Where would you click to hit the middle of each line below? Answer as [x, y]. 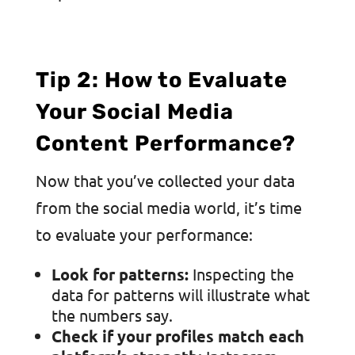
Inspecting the [241, 274]
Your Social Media [134, 112]
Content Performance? [165, 144]
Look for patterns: [120, 275]
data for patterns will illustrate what [180, 295]
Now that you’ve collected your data [165, 181]
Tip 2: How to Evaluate [161, 80]
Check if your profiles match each [177, 336]
